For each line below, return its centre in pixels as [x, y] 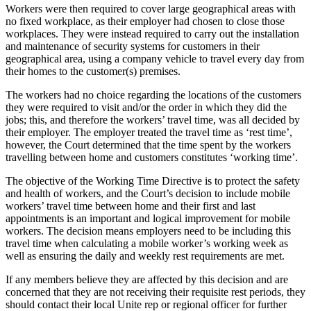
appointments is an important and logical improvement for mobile [148, 218]
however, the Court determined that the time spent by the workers [148, 144]
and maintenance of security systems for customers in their [133, 46]
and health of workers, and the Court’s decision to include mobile [148, 193]
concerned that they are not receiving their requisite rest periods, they [155, 292]
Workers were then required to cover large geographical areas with [151, 8]
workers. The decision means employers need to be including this [148, 230]
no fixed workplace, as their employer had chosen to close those [145, 21]
